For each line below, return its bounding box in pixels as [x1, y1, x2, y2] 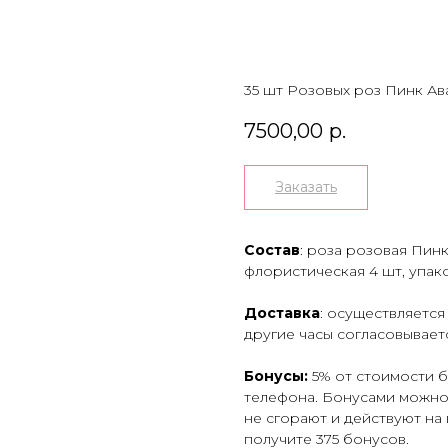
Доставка [244, 304, 320, 323]
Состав [244, 241, 300, 260]
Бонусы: [244, 367, 312, 386]
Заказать [275, 178, 337, 197]
